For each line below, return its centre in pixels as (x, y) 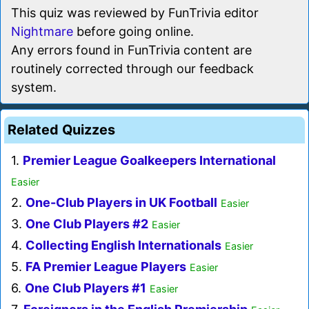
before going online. (133, 32)
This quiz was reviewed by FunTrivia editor (135, 13)
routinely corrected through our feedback (132, 69)
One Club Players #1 (86, 288)
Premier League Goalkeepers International (149, 161)
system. (34, 88)
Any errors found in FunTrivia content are (131, 50)
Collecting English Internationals (123, 246)
